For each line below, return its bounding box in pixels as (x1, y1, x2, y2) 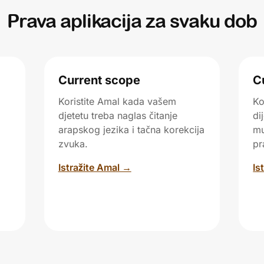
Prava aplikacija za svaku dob (7, 10, 257, 32)
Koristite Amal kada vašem (58, 95, 176, 107)
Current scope (58, 73, 140, 87)
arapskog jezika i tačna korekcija (58, 124, 204, 136)
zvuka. (58, 138, 88, 150)
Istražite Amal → (58, 161, 131, 173)
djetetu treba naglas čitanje (58, 110, 177, 121)
